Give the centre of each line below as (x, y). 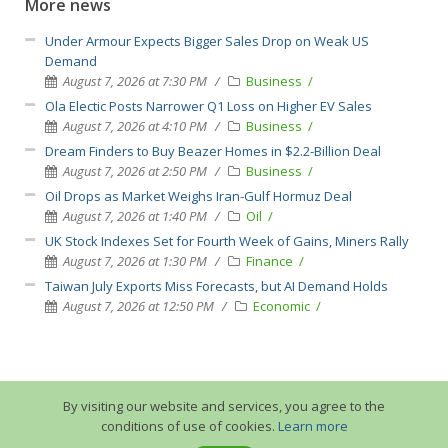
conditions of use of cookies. (189, 426)
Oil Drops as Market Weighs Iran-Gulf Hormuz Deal (198, 195)
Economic (283, 305)
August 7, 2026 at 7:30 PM (135, 80)
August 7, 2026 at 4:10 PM (135, 125)
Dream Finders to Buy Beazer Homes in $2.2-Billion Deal (213, 150)
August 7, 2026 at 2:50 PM (135, 170)
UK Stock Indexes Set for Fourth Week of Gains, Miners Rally (227, 240)
